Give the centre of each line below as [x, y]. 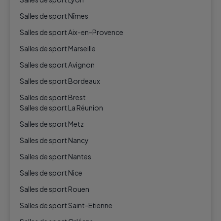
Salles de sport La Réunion [61, 107]
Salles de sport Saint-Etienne [66, 205]
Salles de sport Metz [52, 124]
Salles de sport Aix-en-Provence [72, 32]
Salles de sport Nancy [54, 140]
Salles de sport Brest [53, 97]
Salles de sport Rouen [55, 189]
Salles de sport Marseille [58, 48]
